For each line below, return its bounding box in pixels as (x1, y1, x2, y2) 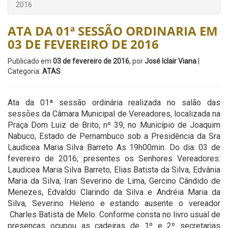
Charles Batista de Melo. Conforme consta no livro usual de (8, 210, 220, 219)
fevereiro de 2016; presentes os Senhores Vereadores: (8, 154, 220, 163)
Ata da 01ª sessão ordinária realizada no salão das (8, 98, 220, 107)
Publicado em (8, 57, 53, 65)
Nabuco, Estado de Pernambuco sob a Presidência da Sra (8, 131, 220, 141)
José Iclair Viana (145, 57, 196, 65)
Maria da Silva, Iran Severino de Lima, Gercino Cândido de (8, 176, 220, 186)
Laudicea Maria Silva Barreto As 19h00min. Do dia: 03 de (8, 142, 220, 152)
